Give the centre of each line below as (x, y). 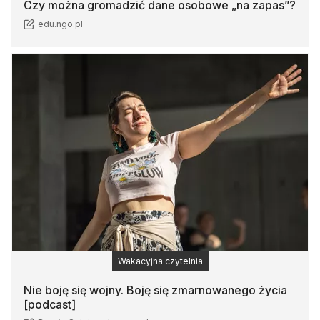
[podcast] (50, 304)
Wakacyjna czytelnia (160, 261)
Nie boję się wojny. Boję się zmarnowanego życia (155, 290)
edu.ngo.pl (60, 24)
